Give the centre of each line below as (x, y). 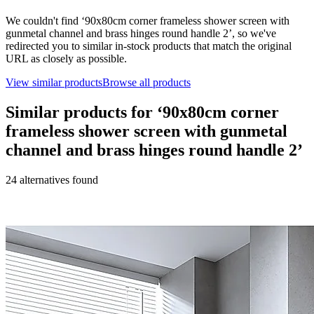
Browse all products (146, 82)
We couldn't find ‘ (45, 20)
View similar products (54, 82)
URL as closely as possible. (66, 58)
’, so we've (252, 33)
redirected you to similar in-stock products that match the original (149, 46)
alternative (42, 179)
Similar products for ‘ (84, 112)
